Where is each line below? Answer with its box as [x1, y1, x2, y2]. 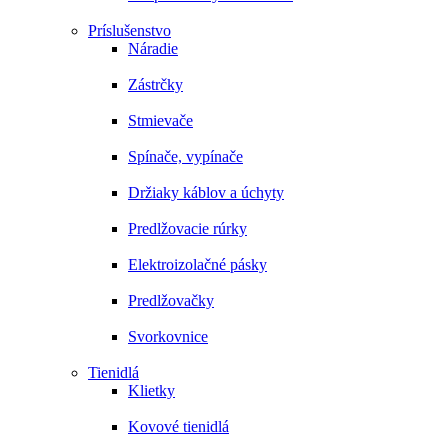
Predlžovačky [128, 292, 214, 309]
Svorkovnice [128, 328, 208, 345]
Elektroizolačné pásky [128, 256, 267, 273]
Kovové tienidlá [128, 418, 229, 435]
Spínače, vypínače [128, 148, 243, 165]
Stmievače [128, 112, 193, 129]
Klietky [128, 382, 175, 399]
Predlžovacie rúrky [128, 220, 247, 237]
